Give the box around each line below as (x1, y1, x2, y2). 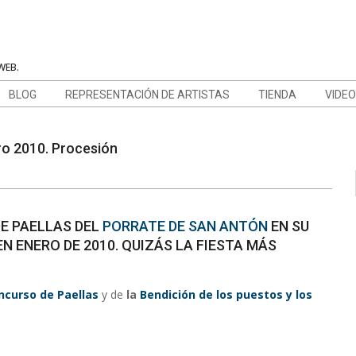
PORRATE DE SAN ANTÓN (103, 218, 268, 234)
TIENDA (258, 88, 296, 101)
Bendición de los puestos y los (140, 287, 312, 302)
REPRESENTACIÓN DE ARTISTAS (65, 88, 230, 101)
